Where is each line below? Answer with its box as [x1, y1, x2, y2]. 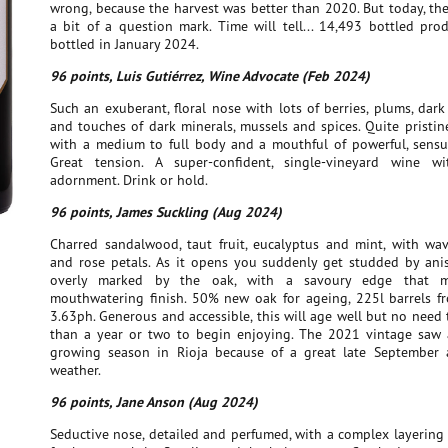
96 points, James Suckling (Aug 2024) [50, 203, 282, 221]
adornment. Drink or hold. [50, 171, 208, 189]
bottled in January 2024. [50, 35, 199, 53]
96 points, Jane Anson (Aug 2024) [50, 393, 258, 411]
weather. [50, 361, 101, 379]
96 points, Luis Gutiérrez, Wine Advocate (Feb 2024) [50, 67, 370, 85]
